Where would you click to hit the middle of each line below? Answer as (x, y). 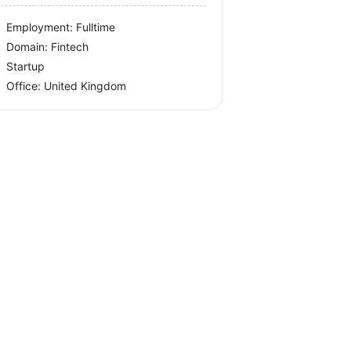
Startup (26, 66)
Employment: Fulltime (61, 27)
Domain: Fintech (48, 47)
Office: (25, 86)
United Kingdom (85, 86)
